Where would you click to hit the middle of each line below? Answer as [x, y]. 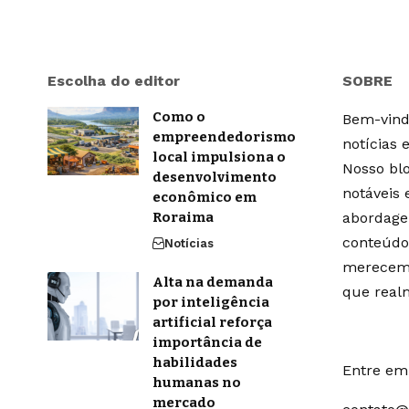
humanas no [197, 382]
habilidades [195, 362]
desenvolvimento [215, 177]
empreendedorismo [224, 136]
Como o [179, 116]
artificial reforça [212, 322]
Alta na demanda [213, 282]
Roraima [183, 217]
